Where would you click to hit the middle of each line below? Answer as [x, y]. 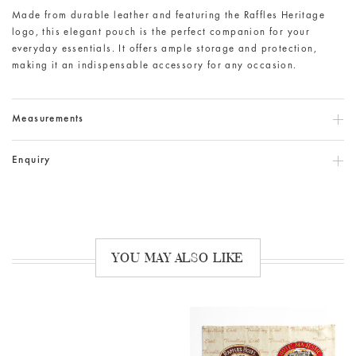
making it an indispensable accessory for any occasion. [155, 66]
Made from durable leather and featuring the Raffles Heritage [168, 16]
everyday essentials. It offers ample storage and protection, [164, 50]
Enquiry [31, 161]
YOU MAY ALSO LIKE [178, 257]
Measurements [48, 120]
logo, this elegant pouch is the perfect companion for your [161, 33]
